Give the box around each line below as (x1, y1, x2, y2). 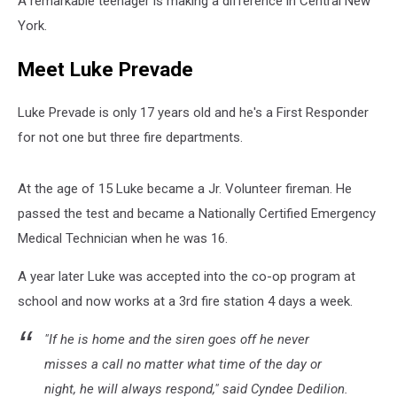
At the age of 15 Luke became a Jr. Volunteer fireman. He (18, 181, 352, 198)
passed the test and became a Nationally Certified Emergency (18, 206, 376, 222)
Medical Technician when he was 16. (18, 230, 228, 247)
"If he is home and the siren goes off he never (44, 331, 309, 348)
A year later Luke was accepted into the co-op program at (18, 269, 355, 285)
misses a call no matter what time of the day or (44, 356, 322, 373)
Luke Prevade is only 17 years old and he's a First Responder (18, 105, 369, 121)
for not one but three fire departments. (18, 129, 243, 146)
